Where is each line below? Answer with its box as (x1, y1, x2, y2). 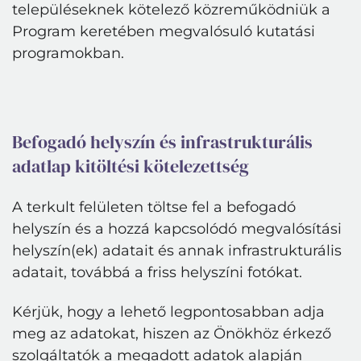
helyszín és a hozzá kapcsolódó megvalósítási (12, 220, 342, 238)
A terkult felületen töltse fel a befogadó (12, 198, 296, 216)
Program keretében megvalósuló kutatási (12, 23, 315, 40)
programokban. (12, 44, 124, 62)
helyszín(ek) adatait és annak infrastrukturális (12, 242, 342, 259)
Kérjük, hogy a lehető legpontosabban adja (12, 303, 325, 321)
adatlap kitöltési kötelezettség (12, 155, 249, 178)
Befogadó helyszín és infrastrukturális (12, 131, 313, 154)
